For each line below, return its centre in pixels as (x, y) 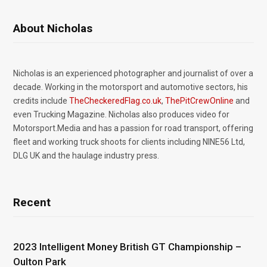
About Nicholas (53, 28)
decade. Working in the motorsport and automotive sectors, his (131, 87)
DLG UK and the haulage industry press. (86, 155)
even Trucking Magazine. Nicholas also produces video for (121, 114)
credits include (41, 100)
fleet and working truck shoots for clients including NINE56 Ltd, (129, 142)
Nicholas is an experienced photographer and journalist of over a (133, 73)
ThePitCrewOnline (199, 100)
